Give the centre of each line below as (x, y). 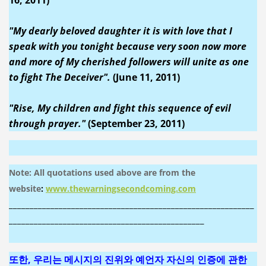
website (25, 188)
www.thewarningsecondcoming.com (121, 188)
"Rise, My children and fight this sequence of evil (120, 108)
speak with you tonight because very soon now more (127, 46)
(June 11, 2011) (145, 77)
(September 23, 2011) (135, 123)
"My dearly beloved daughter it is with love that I (120, 31)
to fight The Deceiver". (59, 77)
